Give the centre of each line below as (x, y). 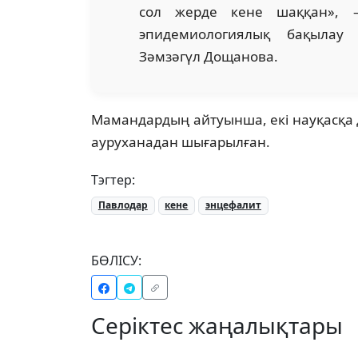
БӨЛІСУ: (116, 260)
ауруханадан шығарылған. (181, 142)
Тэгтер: (113, 180)
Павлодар (123, 205)
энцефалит (233, 205)
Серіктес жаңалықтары (217, 325)
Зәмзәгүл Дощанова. (209, 57)
